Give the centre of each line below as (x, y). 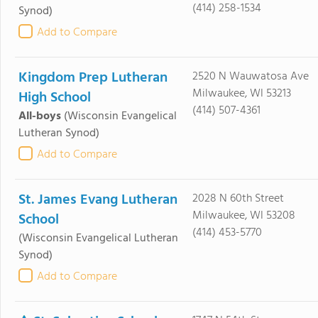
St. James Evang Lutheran (98, 200)
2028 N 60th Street (238, 199)
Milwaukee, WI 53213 (241, 94)
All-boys (40, 116)
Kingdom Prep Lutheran (93, 78)
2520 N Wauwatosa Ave (250, 77)
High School (55, 98)
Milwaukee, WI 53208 (243, 216)
